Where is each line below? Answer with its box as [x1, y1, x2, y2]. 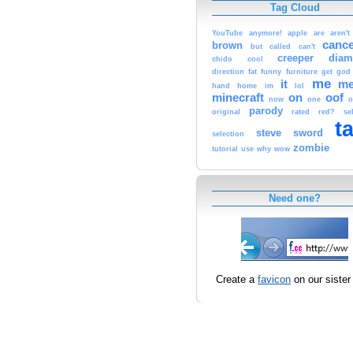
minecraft [212, 91, 264, 105]
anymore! [248, 29, 282, 38]
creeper [277, 53, 314, 65]
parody [249, 106, 283, 117]
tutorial [212, 145, 238, 154]
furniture [285, 68, 318, 76]
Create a [216, 273, 258, 285]
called [269, 43, 292, 51]
